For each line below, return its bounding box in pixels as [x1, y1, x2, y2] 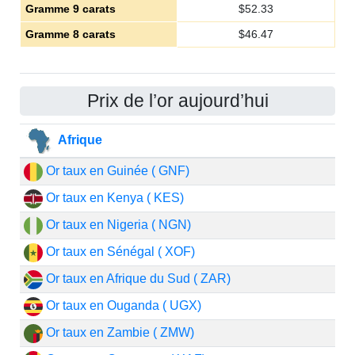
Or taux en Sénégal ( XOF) [42, 245, 195, 258]
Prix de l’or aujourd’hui [86, 90, 269, 111]
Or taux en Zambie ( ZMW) [42, 326, 194, 339]
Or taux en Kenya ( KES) [42, 191, 184, 204]
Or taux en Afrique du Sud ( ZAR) [42, 272, 231, 285]
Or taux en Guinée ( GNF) [42, 164, 189, 177]
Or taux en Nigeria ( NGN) [42, 218, 191, 231]
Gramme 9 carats [25, 2, 116, 15]
